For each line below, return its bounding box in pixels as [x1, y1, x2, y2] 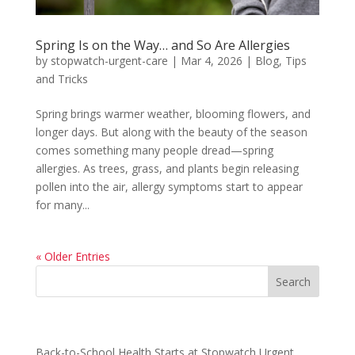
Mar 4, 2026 [180, 53, 242, 69]
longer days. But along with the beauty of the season [35, 124, 307, 140]
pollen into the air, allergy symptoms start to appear [35, 179, 303, 195]
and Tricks [35, 71, 88, 87]
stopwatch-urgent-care [50, 53, 168, 69]
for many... [35, 197, 90, 213]
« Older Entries [35, 249, 110, 265]
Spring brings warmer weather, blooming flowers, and [35, 106, 311, 122]
